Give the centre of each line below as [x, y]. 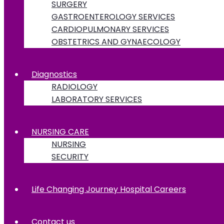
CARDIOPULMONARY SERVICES [110, 29]
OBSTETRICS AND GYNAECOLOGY [116, 41]
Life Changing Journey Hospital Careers [109, 189]
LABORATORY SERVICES [97, 99]
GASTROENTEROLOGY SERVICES [113, 16]
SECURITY [70, 156]
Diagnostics [54, 74]
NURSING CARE [60, 131]
